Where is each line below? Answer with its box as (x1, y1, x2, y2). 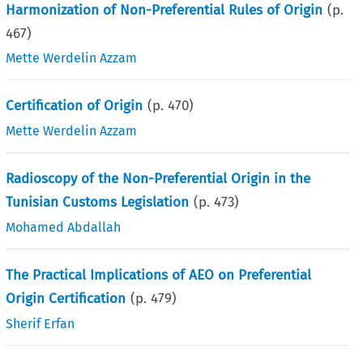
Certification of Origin (6, 96, 143, 114)
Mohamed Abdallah (6, 219, 122, 235)
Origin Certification (6, 289, 126, 307)
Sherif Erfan (6, 315, 75, 331)
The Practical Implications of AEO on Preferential (6, 266, 312, 284)
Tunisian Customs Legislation (6, 193, 190, 211)
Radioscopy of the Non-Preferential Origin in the (6, 169, 311, 187)
